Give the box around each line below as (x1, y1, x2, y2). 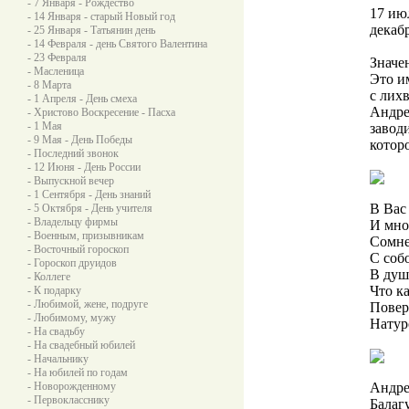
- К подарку (27, 284, 81, 297)
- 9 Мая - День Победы (27, 133, 132, 146)
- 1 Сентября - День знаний (27, 188, 151, 201)
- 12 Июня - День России (27, 161, 141, 173)
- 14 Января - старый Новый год (27, 10, 175, 23)
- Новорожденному (27, 380, 116, 393)
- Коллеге (27, 270, 70, 283)
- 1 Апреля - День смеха (27, 92, 137, 105)
